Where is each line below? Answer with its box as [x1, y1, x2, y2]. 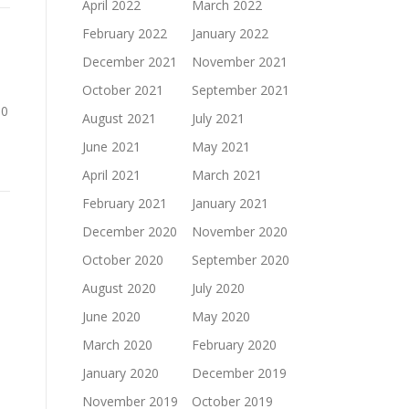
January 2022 [192, 25, 268, 42]
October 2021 [82, 81, 163, 99]
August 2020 [82, 279, 156, 297]
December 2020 [82, 223, 177, 240]
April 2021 [82, 166, 141, 184]
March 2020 [82, 336, 152, 353]
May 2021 [192, 138, 250, 155]
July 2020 [192, 279, 245, 297]
